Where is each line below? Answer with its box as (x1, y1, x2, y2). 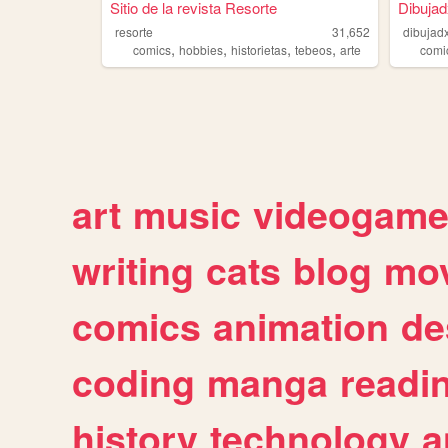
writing (72, 243, 194, 298)
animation (213, 299, 389, 354)
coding (72, 355, 195, 410)
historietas (230, 41, 287, 59)
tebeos (294, 41, 332, 59)
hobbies (178, 41, 223, 59)
